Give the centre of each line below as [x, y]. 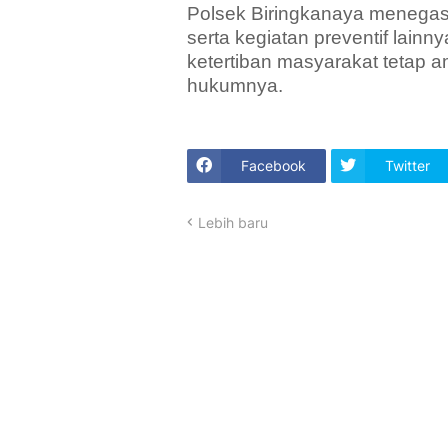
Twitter [407, 166]
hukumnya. [235, 85]
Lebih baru [233, 222]
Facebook [273, 166]
